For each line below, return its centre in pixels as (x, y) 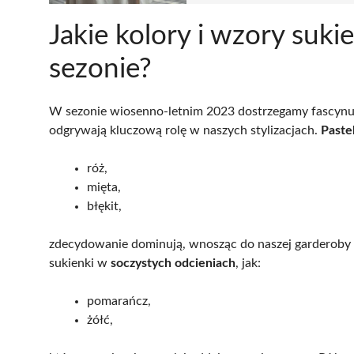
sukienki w (80, 263)
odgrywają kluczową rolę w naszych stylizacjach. (185, 130)
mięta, (104, 187)
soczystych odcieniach (173, 263)
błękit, (104, 206)
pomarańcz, (119, 301)
